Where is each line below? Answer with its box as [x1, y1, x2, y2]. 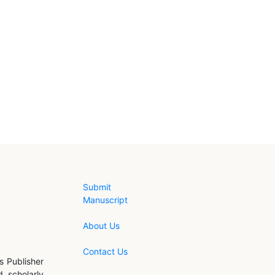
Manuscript [83, 194, 128, 205]
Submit [83, 181, 111, 192]
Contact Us [83, 246, 128, 257]
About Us [83, 220, 120, 231]
